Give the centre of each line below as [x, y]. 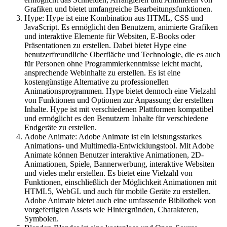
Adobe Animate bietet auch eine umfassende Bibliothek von [120, 200]
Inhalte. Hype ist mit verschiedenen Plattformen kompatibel [119, 109]
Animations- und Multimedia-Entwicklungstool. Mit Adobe [119, 145]
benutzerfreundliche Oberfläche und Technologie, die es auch [122, 54]
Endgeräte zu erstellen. [61, 127]
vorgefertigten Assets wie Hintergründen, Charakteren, [111, 209]
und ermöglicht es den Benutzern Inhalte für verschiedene [116, 118]
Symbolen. [42, 218]
